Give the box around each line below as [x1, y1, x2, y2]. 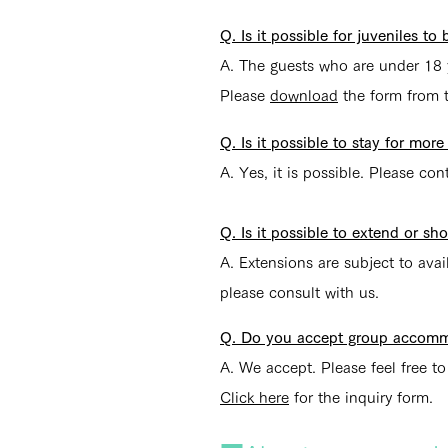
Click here [220, 390, 289, 405]
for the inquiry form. [289, 390, 433, 405]
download [270, 88, 338, 103]
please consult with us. [220, 285, 379, 300]
